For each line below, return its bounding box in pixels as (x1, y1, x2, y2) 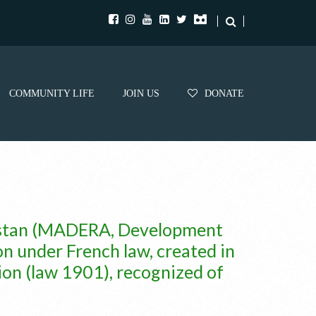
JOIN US (123, 87, 159, 99)
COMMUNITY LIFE (9, 87, 95, 99)
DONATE (205, 87, 244, 99)
